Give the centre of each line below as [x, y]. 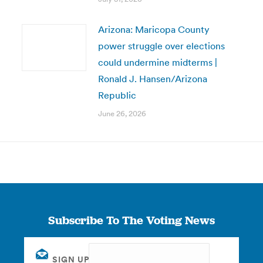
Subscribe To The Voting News [131, 220]
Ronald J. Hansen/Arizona [152, 79]
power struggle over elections [161, 46]
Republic [117, 95]
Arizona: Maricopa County [154, 29]
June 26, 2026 [122, 114]
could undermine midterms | [157, 62]
